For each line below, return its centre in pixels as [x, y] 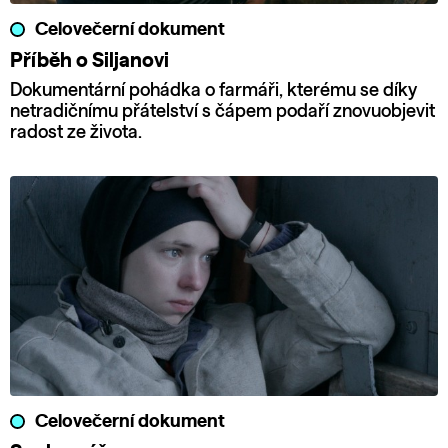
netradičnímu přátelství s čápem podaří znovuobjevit [222, 111]
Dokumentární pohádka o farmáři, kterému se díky [213, 90]
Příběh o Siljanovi [89, 60]
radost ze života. [76, 132]
